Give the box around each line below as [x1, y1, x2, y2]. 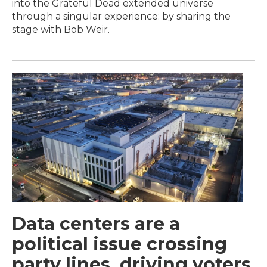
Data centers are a [12, 212, 180, 235]
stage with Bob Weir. [12, 24, 110, 36]
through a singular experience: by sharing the [12, 11, 231, 23]
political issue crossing [12, 232, 227, 255]
